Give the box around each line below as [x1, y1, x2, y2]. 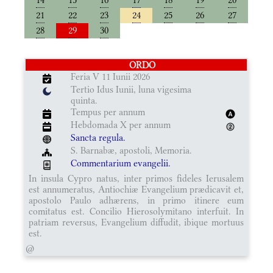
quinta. [71, 94, 98, 106]
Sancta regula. [71, 131, 126, 143]
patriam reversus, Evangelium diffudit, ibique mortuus [29, 216, 244, 228]
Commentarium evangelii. [71, 157, 171, 169]
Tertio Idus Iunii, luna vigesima [71, 83, 192, 95]
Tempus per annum [71, 105, 146, 118]
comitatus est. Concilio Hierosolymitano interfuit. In [29, 205, 244, 217]
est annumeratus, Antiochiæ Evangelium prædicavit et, [29, 183, 244, 195]
